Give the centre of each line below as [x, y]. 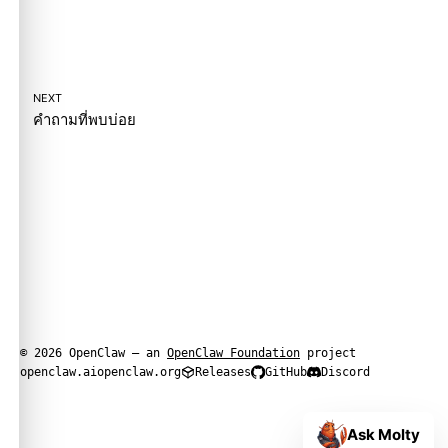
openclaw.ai [58, 371]
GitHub [286, 371]
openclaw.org [139, 371]
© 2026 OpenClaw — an [93, 352]
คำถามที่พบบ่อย [84, 119]
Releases [223, 371]
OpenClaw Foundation [233, 352]
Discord [345, 371]
